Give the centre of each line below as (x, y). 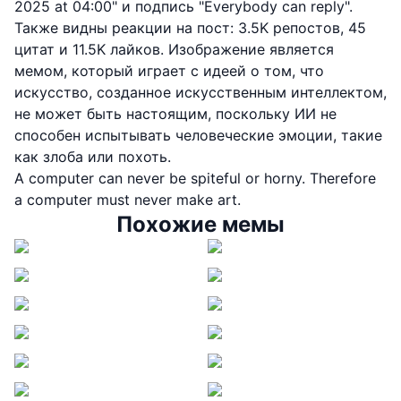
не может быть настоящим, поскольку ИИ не (175, 114)
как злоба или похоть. (93, 157)
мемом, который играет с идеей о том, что (169, 71)
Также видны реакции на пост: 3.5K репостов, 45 (190, 28)
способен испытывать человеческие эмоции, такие (198, 136)
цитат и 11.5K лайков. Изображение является (174, 50)
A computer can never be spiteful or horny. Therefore (195, 179)
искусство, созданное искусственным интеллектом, (200, 93)
